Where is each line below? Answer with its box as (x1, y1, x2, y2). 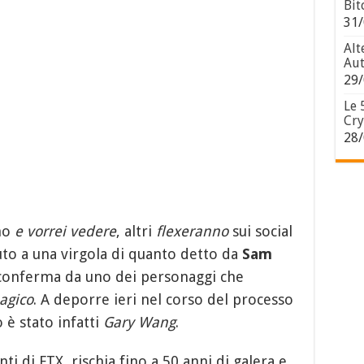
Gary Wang (102, 313, 175, 331)
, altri (115, 222, 156, 240)
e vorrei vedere (14, 222, 116, 240)
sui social (227, 222, 292, 240)
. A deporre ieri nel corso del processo (32, 290, 293, 308)
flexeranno (155, 222, 228, 240)
